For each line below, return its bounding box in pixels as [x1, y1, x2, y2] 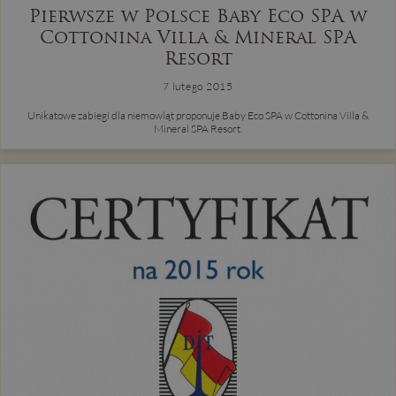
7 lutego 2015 [163, 79, 233, 93]
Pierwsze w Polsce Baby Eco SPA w [29, 4, 367, 27]
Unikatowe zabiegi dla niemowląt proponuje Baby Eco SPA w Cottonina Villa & [27, 108, 369, 122]
